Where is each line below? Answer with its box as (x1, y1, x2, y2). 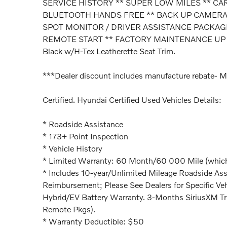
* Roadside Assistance (43, 119, 123, 129)
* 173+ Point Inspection (43, 131, 128, 141)
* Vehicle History (43, 143, 102, 154)
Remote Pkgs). (43, 204, 95, 214)
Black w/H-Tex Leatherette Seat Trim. (43, 46, 175, 56)
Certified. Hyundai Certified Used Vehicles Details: (43, 95, 221, 105)
